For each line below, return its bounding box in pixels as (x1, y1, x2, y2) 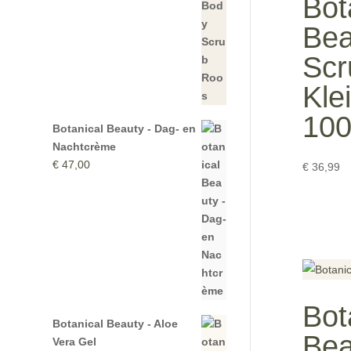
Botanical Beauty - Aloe (52, 317, 179, 330)
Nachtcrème (52, 139, 117, 153)
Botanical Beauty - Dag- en (52, 121, 197, 135)
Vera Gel (52, 335, 97, 348)
